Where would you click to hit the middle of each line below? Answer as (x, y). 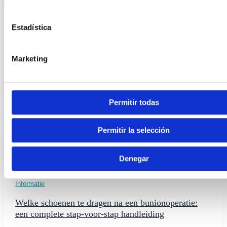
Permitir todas (134, 102)
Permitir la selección (134, 130)
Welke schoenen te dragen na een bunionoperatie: (106, 203)
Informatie (30, 184)
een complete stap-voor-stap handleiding (89, 214)
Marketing (29, 58)
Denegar (134, 158)
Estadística (31, 27)
